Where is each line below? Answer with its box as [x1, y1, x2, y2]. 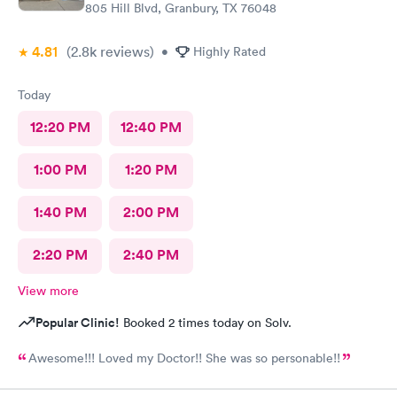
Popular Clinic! [35, 313, 120, 331]
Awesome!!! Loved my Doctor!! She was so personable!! [206, 349, 340, 366]
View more [18, 282, 79, 299]
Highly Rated [193, 43, 266, 59]
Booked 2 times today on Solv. [120, 314, 292, 331]
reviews [97, 42, 150, 60]
